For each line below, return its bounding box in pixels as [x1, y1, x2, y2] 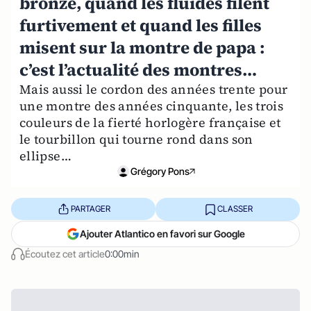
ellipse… [19, 146, 72, 165]
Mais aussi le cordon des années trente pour [19, 80, 288, 98]
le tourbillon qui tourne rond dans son [19, 130, 253, 148]
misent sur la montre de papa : [19, 35, 264, 59]
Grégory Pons [130, 165, 190, 177]
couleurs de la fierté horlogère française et [19, 113, 281, 131]
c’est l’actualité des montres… [19, 58, 257, 81]
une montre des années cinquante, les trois [19, 96, 284, 115]
